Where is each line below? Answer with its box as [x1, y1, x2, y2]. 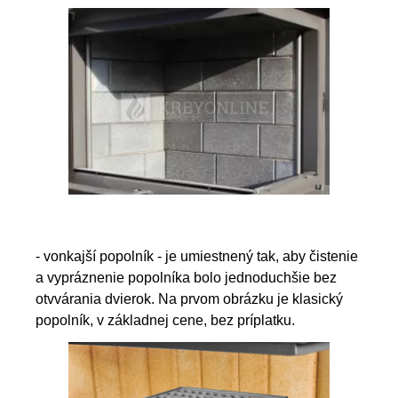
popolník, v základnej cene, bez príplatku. [36, 312, 295, 328]
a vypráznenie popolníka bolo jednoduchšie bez [36, 269, 337, 285]
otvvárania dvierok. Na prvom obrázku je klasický [36, 291, 343, 306]
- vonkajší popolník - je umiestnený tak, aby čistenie [36, 248, 358, 264]
